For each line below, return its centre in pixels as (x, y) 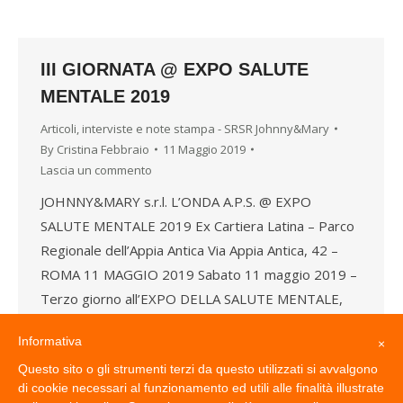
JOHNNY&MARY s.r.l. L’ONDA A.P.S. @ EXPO (176, 201)
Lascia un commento (96, 170)
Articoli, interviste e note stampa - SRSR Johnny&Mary (185, 128)
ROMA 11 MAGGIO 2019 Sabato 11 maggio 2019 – (199, 274)
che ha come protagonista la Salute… (153, 371)
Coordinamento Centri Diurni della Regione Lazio (189, 347)
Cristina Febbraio (103, 149)
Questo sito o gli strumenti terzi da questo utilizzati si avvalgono (198, 369)
